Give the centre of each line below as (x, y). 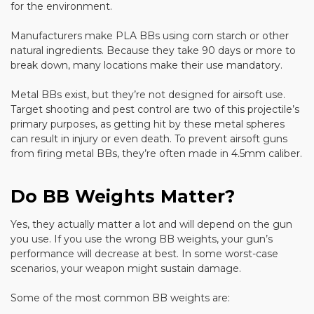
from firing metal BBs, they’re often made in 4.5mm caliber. (156, 153)
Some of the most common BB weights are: (120, 298)
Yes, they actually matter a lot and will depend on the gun (151, 224)
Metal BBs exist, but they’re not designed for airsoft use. (148, 94)
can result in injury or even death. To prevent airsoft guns (149, 138)
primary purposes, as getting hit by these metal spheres (148, 124)
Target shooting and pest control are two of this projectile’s (155, 109)
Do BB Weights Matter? (123, 196)
